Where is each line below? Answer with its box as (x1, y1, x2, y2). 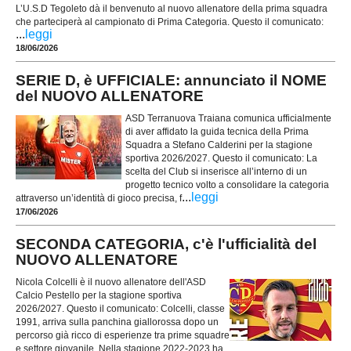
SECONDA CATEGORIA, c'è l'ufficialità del (16, 236, 317, 252)
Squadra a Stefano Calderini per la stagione (125, 139, 313, 151)
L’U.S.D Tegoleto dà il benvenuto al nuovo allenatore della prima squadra (16, 3, 327, 15)
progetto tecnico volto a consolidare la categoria (125, 179, 329, 191)
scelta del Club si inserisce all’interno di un (125, 166, 307, 178)
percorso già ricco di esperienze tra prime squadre (16, 330, 230, 342)
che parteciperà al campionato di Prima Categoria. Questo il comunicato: (16, 16, 324, 28)
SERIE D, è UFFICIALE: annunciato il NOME (16, 71, 327, 89)
